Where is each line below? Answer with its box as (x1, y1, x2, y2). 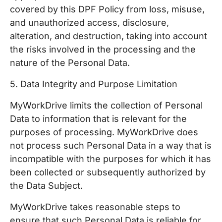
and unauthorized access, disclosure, (10, 17, 169, 28)
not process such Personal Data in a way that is (10, 140, 212, 151)
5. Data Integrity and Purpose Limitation (10, 79, 177, 89)
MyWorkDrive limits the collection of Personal (10, 100, 203, 111)
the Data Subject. (10, 180, 83, 191)
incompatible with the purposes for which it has (10, 154, 211, 164)
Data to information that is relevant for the (10, 113, 187, 124)
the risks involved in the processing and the (10, 44, 196, 55)
